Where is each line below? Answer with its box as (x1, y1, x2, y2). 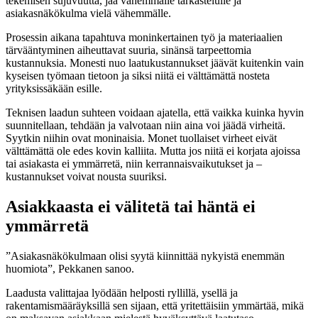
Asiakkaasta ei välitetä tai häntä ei (6, 197, 256, 216)
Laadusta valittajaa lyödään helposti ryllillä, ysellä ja (6, 286, 238, 299)
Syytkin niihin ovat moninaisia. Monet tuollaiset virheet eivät (6, 131, 277, 144)
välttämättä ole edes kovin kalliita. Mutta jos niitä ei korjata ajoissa (6, 144, 300, 157)
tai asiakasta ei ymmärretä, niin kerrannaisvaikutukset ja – (6, 157, 262, 170)
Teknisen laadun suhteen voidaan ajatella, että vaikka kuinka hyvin (6, 106, 304, 119)
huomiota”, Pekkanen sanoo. (6, 262, 134, 275)
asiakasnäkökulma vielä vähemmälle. (6, 6, 171, 19)
